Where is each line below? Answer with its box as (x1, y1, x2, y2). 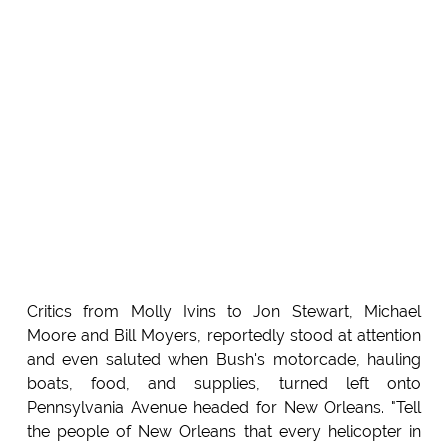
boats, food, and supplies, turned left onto (26, 374, 422, 394)
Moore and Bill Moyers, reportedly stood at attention (26, 326, 422, 346)
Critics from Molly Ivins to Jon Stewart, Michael (26, 302, 422, 322)
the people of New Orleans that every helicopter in (26, 422, 422, 442)
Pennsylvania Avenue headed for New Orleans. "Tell (26, 398, 422, 418)
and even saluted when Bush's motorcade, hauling (26, 350, 422, 370)
